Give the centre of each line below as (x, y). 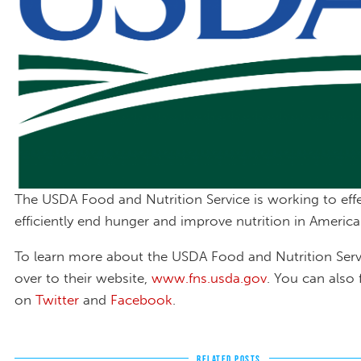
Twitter (57, 299)
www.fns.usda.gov (209, 278)
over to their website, (83, 278)
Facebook (141, 299)
